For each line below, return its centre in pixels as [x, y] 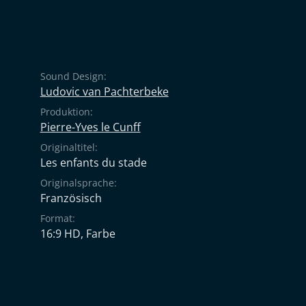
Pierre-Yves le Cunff [90, 127]
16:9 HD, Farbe [78, 234]
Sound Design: [73, 76]
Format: [57, 218]
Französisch [71, 198]
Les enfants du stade [93, 163]
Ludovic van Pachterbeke [104, 92]
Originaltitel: [69, 147]
